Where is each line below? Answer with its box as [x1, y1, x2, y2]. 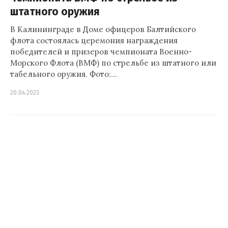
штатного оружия [10, 6, 100, 18]
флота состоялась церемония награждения [10, 36, 178, 45]
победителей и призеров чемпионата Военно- [10, 47, 192, 56]
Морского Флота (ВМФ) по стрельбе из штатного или [10, 58, 216, 68]
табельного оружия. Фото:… [10, 69, 117, 79]
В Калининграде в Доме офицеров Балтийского [10, 24, 196, 34]
